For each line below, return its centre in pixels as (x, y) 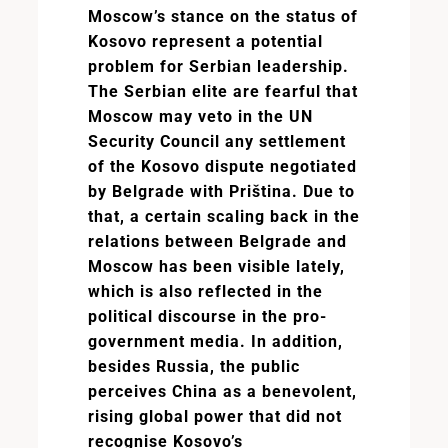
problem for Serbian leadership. (218, 66)
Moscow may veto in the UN (200, 116)
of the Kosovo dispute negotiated (222, 166)
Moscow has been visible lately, (216, 266)
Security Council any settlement (216, 141)
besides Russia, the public (193, 366)
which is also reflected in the (205, 291)
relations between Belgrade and (217, 241)
